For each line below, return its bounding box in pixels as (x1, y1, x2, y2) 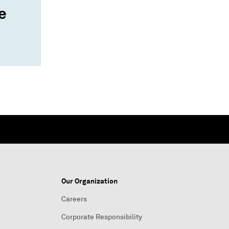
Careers (61, 195, 87, 203)
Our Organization (61, 176, 118, 186)
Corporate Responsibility (61, 213, 142, 221)
